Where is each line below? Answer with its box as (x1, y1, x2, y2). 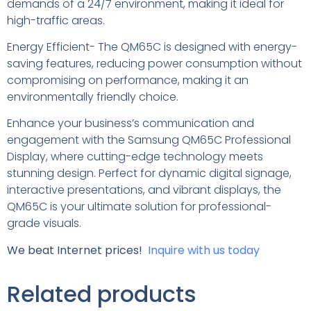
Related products (7, 278, 196, 310)
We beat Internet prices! (7, 242, 148, 258)
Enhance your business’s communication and (7, 115, 254, 132)
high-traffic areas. (7, 12, 105, 28)
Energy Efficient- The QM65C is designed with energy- (7, 38, 297, 55)
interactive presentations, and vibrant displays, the (7, 182, 281, 199)
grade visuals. (7, 215, 81, 232)
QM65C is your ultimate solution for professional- (7, 199, 271, 215)
